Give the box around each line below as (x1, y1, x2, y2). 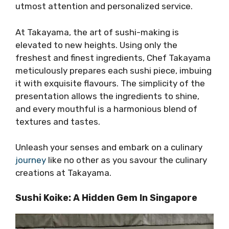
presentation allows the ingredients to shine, (15, 90, 199, 101)
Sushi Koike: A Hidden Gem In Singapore (15, 192, 197, 203)
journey (15, 155, 46, 166)
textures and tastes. (15, 116, 100, 127)
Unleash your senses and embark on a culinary (15, 142, 202, 153)
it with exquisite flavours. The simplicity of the (15, 78, 205, 88)
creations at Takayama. (15, 168, 111, 178)
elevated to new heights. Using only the (15, 39, 177, 50)
